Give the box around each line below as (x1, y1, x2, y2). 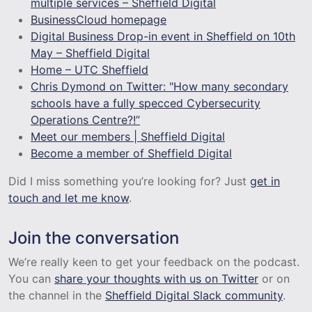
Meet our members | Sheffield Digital (31, 129, 225, 143)
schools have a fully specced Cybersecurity (31, 95, 260, 110)
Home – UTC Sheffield (31, 62, 148, 77)
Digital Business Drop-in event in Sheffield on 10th (31, 29, 295, 43)
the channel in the (8, 288, 105, 302)
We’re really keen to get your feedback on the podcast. (8, 254, 299, 269)
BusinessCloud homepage (31, 12, 166, 26)
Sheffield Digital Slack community (105, 288, 283, 302)
